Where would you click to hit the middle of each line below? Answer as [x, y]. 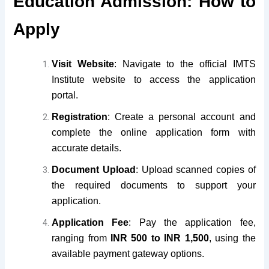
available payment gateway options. [128, 253]
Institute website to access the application [154, 79]
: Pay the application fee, [192, 222]
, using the [232, 238]
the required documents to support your [154, 185]
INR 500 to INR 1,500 [160, 238]
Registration [80, 116]
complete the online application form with [154, 132]
